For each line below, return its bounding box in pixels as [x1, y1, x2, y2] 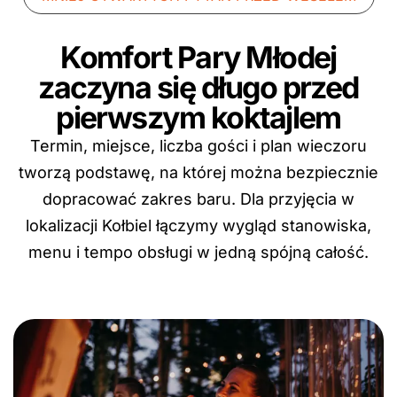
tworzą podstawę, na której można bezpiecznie [19, 163, 378, 182]
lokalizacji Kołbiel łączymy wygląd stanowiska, [26, 216, 371, 235]
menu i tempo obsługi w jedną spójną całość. [28, 243, 369, 261]
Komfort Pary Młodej [60, 39, 337, 75]
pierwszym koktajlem [56, 99, 341, 136]
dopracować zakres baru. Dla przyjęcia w [43, 190, 354, 208]
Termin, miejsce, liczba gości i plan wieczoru [30, 136, 367, 155]
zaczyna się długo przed [38, 69, 359, 105]
